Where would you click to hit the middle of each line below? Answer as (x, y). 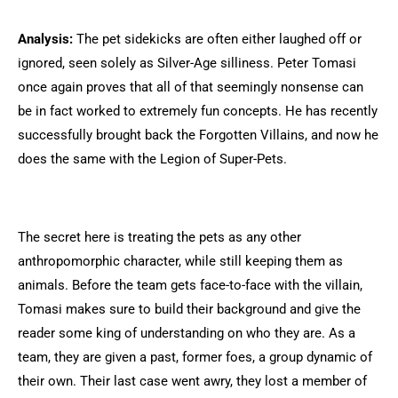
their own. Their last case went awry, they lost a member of (192, 381)
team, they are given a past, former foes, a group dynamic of (195, 357)
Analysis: (47, 39)
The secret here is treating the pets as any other (159, 237)
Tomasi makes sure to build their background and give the (189, 309)
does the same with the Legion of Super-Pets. (152, 159)
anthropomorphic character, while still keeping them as (180, 261)
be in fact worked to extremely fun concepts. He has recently (198, 111)
